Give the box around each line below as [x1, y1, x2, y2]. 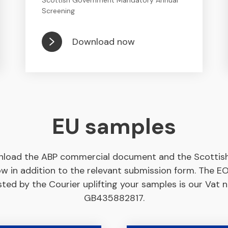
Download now [72, 35, 135, 48]
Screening [42, 6, 75, 15]
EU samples [52, 112, 176, 140]
